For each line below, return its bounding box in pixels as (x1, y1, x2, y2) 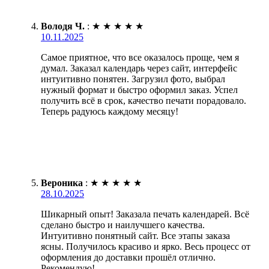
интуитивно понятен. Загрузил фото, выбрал (41, 74, 225, 85)
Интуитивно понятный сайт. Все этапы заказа (41, 231, 230, 241)
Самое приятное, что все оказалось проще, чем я (41, 52, 239, 63)
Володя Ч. (41, 21, 85, 32)
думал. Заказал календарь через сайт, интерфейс (41, 63, 237, 74)
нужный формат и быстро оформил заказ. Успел (41, 85, 238, 95)
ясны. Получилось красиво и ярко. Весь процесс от (41, 241, 250, 252)
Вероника (41, 178, 83, 189)
